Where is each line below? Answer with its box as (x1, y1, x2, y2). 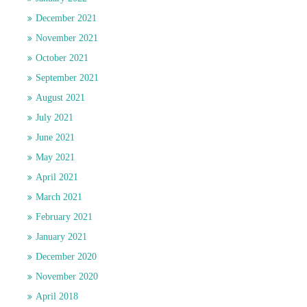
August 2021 (36, 93, 85, 103)
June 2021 (36, 132, 75, 143)
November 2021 (36, 33, 98, 44)
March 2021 (36, 192, 82, 203)
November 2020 (36, 271, 98, 282)
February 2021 (36, 212, 93, 223)
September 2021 (36, 73, 99, 84)
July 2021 (36, 112, 73, 123)
